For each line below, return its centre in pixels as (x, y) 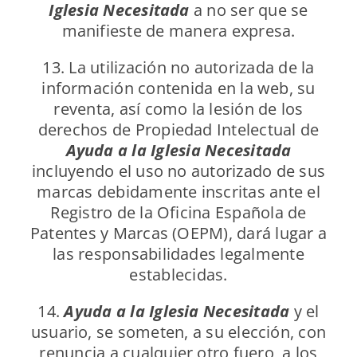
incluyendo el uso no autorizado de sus (178, 171)
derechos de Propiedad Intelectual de (178, 130)
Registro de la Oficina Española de (178, 213)
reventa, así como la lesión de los (178, 109)
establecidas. (178, 275)
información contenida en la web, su (178, 88)
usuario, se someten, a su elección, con (178, 332)
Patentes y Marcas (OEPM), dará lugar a (178, 233)
